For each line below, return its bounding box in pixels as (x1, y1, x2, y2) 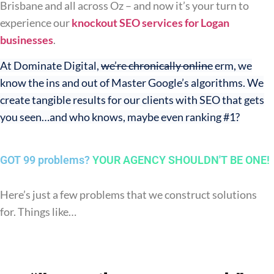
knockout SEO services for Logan (72, 15, 229, 29)
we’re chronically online (101, 59, 213, 73)
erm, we (213, 59, 252, 73)
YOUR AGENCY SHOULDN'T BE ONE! (92, 153, 270, 166)
